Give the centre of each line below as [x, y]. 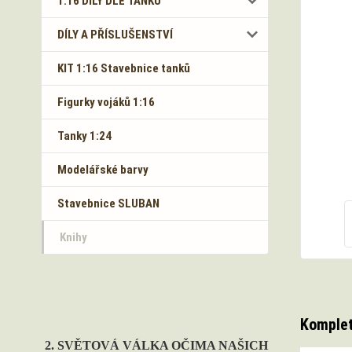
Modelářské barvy [103, 170]
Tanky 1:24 [84, 136]
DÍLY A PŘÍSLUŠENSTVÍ [115, 35]
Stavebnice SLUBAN [108, 203]
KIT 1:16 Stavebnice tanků [124, 68]
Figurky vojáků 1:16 [106, 102]
